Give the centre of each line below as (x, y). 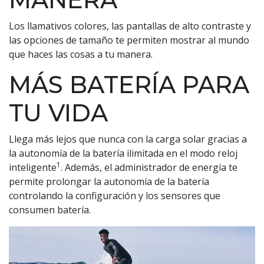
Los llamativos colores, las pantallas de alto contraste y (130, 26)
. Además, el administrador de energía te (149, 168)
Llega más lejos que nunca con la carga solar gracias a (128, 139)
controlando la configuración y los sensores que (115, 196)
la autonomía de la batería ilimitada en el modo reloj (123, 154)
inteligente (33, 168)
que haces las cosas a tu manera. (81, 55)
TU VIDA (58, 113)
